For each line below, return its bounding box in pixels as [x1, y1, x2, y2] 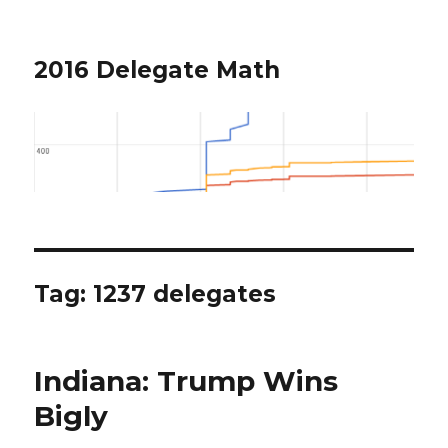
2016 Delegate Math [34, 56, 281, 84]
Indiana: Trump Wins [34, 364, 339, 399]
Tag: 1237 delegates [34, 280, 277, 309]
